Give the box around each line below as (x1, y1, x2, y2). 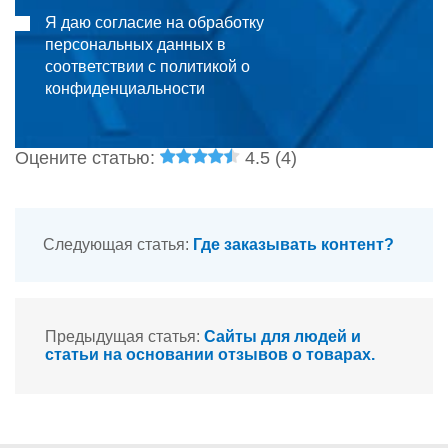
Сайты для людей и (204, 327, 361, 345)
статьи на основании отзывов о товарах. (45, 345, 375, 363)
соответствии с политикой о (45, 57, 250, 75)
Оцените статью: (15, 147, 160, 168)
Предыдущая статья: (45, 327, 204, 345)
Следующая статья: (43, 235, 193, 253)
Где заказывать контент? (193, 235, 394, 253)
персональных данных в (45, 35, 226, 53)
